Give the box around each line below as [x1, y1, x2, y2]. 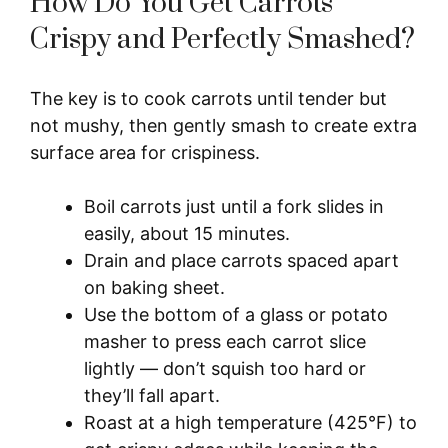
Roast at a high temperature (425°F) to [84, 411, 417, 433]
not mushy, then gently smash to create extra [30, 114, 417, 136]
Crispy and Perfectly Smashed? [30, 21, 415, 57]
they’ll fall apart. [84, 384, 220, 406]
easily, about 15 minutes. [84, 222, 290, 244]
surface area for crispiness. [30, 141, 260, 163]
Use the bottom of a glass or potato [84, 303, 388, 325]
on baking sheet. [84, 276, 225, 298]
